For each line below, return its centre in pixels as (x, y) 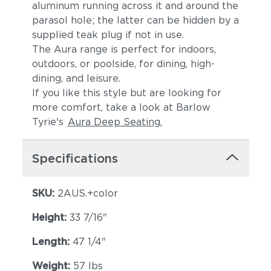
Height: (51, 217)
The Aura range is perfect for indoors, (124, 49)
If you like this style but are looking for (126, 93)
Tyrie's (49, 122)
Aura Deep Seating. (115, 122)
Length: (52, 242)
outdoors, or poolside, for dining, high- (123, 64)
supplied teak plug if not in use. (108, 35)
